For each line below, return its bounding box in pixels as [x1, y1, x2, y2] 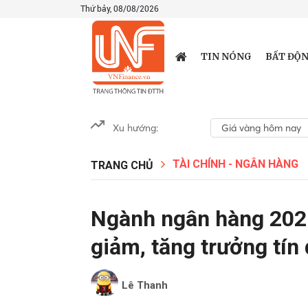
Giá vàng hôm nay [221, 122, 301, 134]
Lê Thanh [122, 279, 168, 291]
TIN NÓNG [200, 51, 252, 63]
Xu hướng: [113, 122, 158, 134]
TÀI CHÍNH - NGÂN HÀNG [173, 157, 298, 170]
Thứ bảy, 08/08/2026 [80, 4, 159, 14]
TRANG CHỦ [91, 159, 153, 172]
